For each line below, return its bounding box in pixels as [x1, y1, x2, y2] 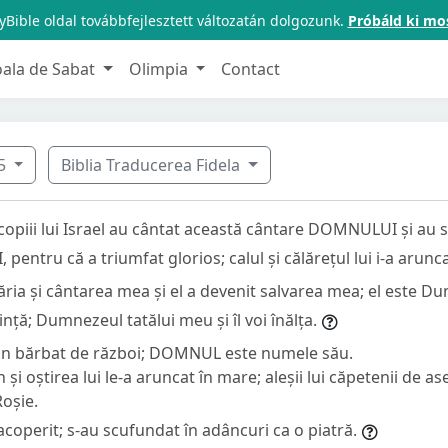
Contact [221, 57, 281, 80]
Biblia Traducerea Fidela [61, 153, 245, 176]
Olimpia [128, 57, 192, 80]
